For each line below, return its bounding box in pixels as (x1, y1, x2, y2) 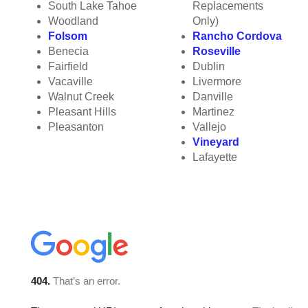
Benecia (48, 45, 89, 57)
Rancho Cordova (192, 30, 282, 42)
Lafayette (192, 151, 237, 163)
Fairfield (48, 60, 88, 72)
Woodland (48, 15, 98, 27)
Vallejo (192, 121, 226, 133)
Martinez (192, 106, 234, 118)
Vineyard (192, 136, 239, 148)
